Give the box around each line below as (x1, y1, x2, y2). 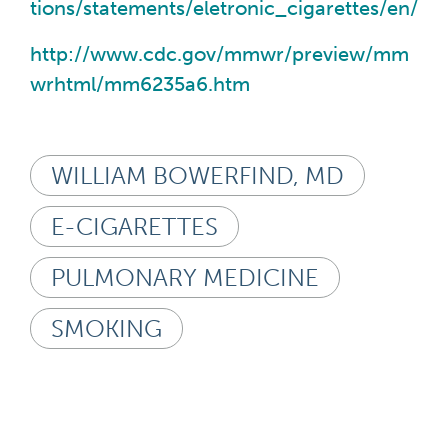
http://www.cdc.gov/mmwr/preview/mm (30, 42, 409, 66)
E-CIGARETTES (51, 211, 218, 241)
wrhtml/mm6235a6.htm (30, 72, 250, 96)
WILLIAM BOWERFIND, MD (51, 160, 344, 190)
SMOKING (51, 313, 162, 343)
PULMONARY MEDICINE (51, 262, 319, 292)
